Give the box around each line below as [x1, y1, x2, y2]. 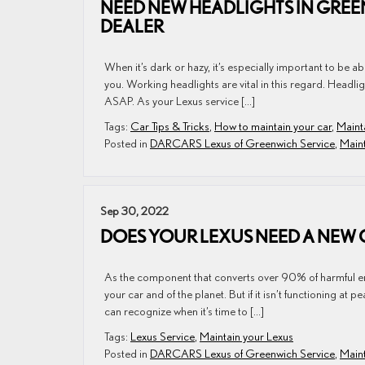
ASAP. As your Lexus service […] [104, 94, 255, 108]
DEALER [100, 15, 164, 37]
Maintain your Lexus [200, 329, 293, 343]
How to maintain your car [214, 119, 332, 133]
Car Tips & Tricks [130, 119, 209, 133]
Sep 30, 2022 [100, 204, 169, 218]
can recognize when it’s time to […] [104, 304, 264, 318]
